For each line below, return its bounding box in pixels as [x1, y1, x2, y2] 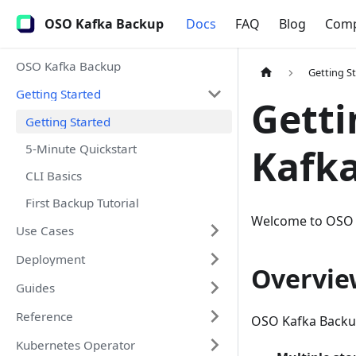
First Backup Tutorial [25, 195, 139, 211]
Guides [16, 280, 55, 296]
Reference [16, 308, 73, 324]
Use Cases [16, 222, 74, 238]
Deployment [16, 251, 85, 267]
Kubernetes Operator [16, 337, 135, 353]
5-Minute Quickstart [25, 141, 137, 157]
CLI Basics [25, 168, 82, 184]
